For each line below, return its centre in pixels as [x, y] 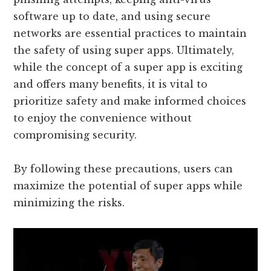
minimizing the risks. [69, 203]
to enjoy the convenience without [103, 118]
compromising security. [75, 135]
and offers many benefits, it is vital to [111, 84]
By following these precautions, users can [123, 169]
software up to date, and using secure [112, 17]
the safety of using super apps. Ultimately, [124, 51]
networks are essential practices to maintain [130, 34]
